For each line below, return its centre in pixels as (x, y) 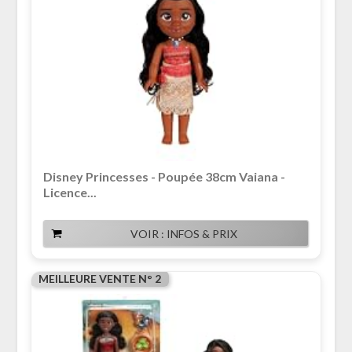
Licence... (70, 192)
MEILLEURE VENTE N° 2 (99, 279)
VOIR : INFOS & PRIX (184, 234)
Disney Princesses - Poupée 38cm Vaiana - (164, 177)
